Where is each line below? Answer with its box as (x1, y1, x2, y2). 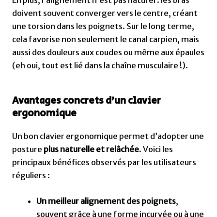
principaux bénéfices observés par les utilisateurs (12, 157, 197, 168)
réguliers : (12, 170, 50, 181)
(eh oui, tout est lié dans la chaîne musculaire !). (12, 60, 188, 70)
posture (12, 144, 44, 155)
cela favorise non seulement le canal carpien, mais (12, 34, 200, 44)
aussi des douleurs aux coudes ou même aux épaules (12, 47, 205, 57)
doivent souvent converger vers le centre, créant (12, 8, 198, 18)
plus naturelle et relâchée (44, 144, 139, 155)
